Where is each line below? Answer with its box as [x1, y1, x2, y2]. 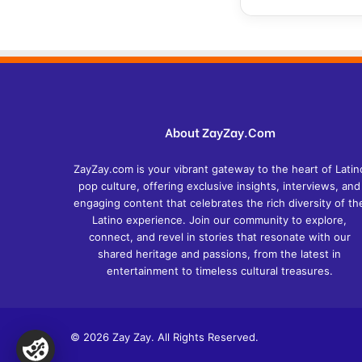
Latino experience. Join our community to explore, [92, 213, 347, 227]
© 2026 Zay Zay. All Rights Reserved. [70, 330, 259, 344]
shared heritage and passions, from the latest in [98, 247, 342, 261]
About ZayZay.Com [164, 123, 276, 141]
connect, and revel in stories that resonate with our [88, 230, 351, 244]
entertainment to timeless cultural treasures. [106, 264, 333, 278]
